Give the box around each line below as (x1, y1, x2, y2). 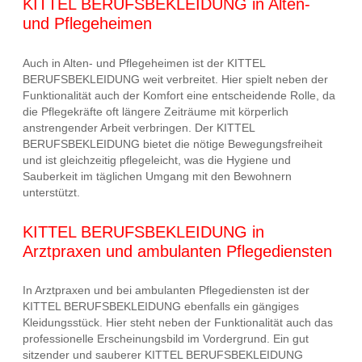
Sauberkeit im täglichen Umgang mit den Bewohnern (23, 170, 292, 183)
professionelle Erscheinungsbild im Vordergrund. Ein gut (23, 332, 309, 346)
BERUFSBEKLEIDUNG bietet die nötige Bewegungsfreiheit (23, 137, 322, 151)
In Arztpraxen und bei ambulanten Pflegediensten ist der (23, 284, 309, 297)
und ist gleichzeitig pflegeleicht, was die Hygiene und (23, 154, 291, 167)
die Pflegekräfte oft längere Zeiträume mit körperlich (23, 105, 288, 119)
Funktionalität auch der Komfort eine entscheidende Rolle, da (23, 89, 335, 103)
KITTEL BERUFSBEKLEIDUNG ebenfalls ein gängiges (23, 300, 299, 314)
